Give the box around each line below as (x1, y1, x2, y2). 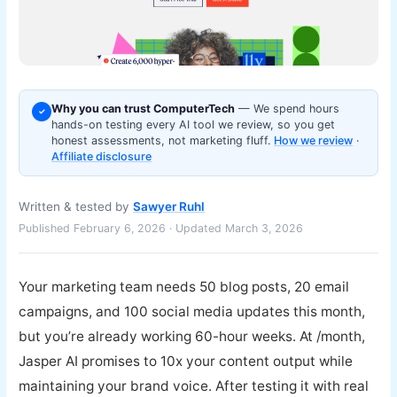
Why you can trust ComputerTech (51, 102, 236, 116)
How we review (274, 134, 354, 148)
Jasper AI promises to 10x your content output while (19, 353, 354, 370)
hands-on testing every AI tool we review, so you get (51, 118, 336, 132)
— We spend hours (235, 102, 340, 116)
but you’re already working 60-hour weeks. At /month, (19, 328, 366, 346)
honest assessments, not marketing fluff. (51, 134, 275, 148)
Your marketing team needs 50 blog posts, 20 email (19, 278, 350, 296)
